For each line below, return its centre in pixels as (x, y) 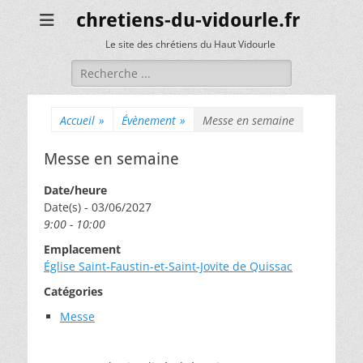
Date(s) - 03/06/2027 (98, 207)
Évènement (149, 120)
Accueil (77, 120)
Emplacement (82, 249)
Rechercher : (105, 68)
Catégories (73, 291)
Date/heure (75, 190)
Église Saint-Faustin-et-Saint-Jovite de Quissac (168, 266)
